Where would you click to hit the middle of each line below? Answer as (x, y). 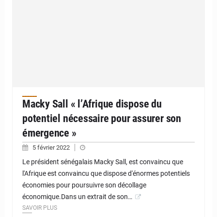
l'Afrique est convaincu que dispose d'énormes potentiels (106, 174)
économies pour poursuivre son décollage (84, 185)
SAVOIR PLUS (40, 208)
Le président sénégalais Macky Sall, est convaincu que (103, 162)
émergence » (49, 133)
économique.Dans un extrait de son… (77, 197)
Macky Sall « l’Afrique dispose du (92, 104)
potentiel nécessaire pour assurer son (102, 119)
